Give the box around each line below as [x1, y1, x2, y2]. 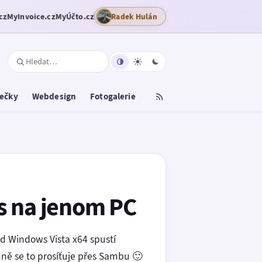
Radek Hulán [111, 11, 157, 22]
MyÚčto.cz [55, 11, 94, 22]
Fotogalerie [90, 91, 136, 102]
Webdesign [32, 91, 77, 102]
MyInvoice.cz [7, 11, 55, 22]
